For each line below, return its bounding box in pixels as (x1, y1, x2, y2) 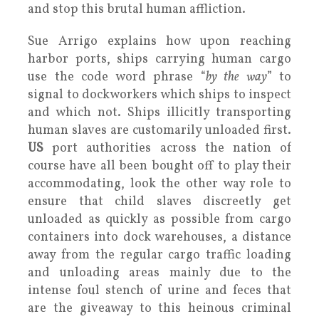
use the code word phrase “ (28, 68, 206, 86)
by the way (205, 68, 267, 86)
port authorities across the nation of (43, 139, 291, 157)
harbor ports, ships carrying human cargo (28, 50, 291, 68)
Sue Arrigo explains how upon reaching (28, 32, 291, 51)
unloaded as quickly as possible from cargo (28, 210, 291, 229)
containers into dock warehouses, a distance (28, 228, 291, 246)
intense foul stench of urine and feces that (28, 281, 291, 300)
